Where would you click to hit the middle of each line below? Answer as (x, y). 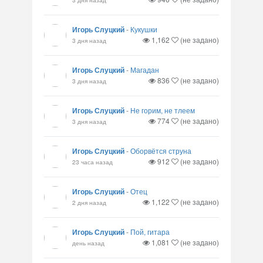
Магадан (145, 70)
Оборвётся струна (161, 151)
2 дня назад (89, 202)
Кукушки (144, 29)
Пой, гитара (150, 232)
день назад (88, 243)
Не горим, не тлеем (163, 110)
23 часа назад (92, 162)
